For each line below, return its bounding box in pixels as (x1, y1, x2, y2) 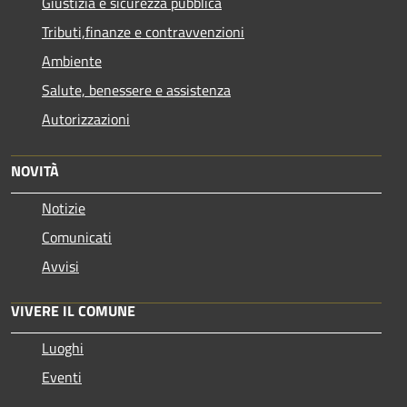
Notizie (42, 196, 85, 219)
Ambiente (42, 49, 102, 72)
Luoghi (42, 336, 84, 359)
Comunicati (42, 225, 112, 248)
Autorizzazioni (42, 107, 130, 130)
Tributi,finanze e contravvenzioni (42, 20, 244, 43)
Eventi (42, 365, 82, 388)
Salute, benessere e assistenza (42, 78, 231, 101)
